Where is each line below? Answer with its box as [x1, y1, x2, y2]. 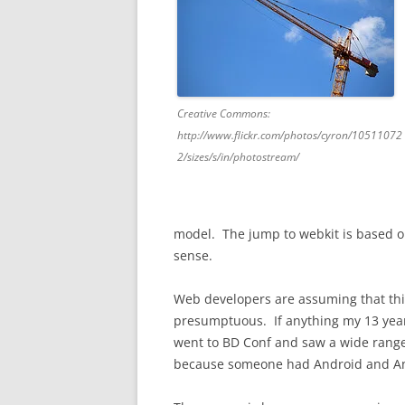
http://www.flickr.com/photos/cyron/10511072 [177, 127, 402, 143]
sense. [174, 247, 212, 264]
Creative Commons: [177, 106, 270, 121]
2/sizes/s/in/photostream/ [177, 149, 299, 165]
